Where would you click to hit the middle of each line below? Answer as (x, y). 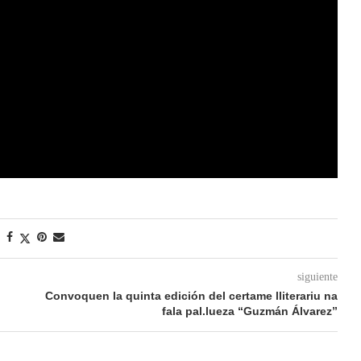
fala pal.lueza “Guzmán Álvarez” (249, 311)
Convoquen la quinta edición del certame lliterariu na (191, 295)
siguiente (317, 276)
